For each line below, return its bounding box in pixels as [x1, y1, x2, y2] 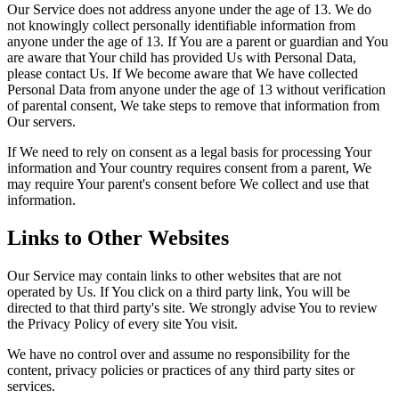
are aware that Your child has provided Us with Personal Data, [7, 50, 356, 66]
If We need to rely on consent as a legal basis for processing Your [7, 144, 371, 160]
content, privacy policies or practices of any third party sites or [7, 362, 354, 379]
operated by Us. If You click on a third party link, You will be [7, 284, 350, 300]
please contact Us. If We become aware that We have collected [7, 66, 358, 82]
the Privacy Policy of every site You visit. [7, 316, 238, 332]
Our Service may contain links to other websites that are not [7, 268, 341, 284]
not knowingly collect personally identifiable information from [7, 18, 355, 34]
